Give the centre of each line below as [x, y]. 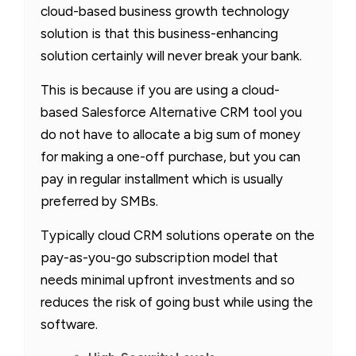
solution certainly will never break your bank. [171, 55]
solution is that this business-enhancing [159, 33]
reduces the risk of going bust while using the [177, 302]
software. [69, 324]
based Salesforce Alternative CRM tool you [171, 112]
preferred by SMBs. [99, 201]
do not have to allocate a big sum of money [170, 134]
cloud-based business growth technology [165, 11]
